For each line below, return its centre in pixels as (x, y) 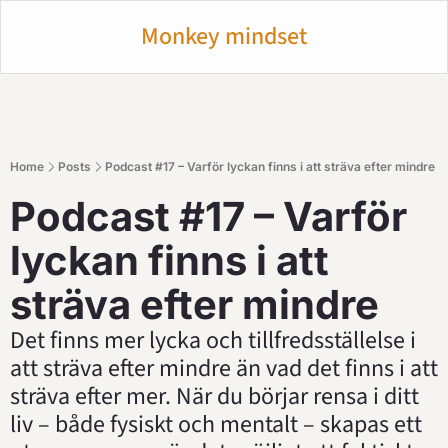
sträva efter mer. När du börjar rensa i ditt (214, 396)
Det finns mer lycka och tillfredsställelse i (213, 340)
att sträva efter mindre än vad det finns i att (224, 368)
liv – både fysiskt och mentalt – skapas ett (216, 424)
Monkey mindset (224, 36)
